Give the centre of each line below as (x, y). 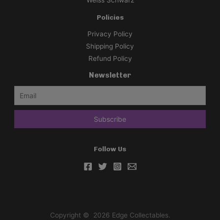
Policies (110, 17)
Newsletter (110, 75)
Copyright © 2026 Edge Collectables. (110, 215)
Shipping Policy (110, 46)
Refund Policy (110, 59)
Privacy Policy (110, 34)
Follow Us (110, 149)
